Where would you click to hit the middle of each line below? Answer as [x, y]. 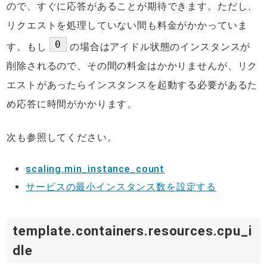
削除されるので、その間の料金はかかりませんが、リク [132, 66]
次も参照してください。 [62, 138]
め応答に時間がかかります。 [72, 104]
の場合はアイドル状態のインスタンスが [159, 47]
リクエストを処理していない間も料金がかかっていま [127, 26]
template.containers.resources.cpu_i [132, 231]
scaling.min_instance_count [95, 169]
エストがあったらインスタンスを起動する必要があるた [132, 85]
